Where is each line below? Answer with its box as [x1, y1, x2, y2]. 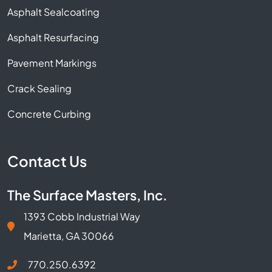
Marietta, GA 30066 [24, 229, 114, 242]
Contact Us [7, 152, 87, 170]
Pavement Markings [7, 56, 97, 69]
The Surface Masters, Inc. [7, 186, 168, 203]
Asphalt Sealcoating [7, 5, 100, 18]
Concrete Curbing [7, 107, 91, 120]
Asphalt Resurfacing [7, 31, 99, 44]
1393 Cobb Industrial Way [24, 210, 140, 223]
